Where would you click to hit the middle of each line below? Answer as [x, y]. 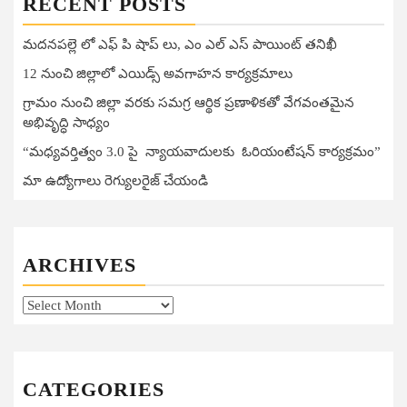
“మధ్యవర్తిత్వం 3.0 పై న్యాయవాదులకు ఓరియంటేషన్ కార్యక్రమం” [203, 151]
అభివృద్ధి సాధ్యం [66, 122]
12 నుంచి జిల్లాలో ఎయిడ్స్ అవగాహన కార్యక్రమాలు [158, 73]
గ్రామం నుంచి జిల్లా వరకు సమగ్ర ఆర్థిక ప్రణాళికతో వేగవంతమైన [189, 102]
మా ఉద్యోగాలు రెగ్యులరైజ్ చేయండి [115, 180]
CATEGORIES [94, 389]
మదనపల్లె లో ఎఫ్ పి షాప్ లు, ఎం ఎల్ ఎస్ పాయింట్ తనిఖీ [180, 44]
